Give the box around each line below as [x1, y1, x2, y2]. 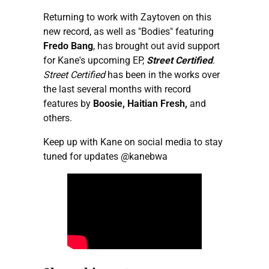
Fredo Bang [43, 40, 93, 52]
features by [43, 97, 93, 109]
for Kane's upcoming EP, [43, 54, 147, 66]
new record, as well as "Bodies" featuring [43, 25, 214, 37]
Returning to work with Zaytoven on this [43, 11, 211, 23]
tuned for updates [43, 150, 121, 162]
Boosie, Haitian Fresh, [93, 97, 187, 109]
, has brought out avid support [93, 40, 220, 52]
